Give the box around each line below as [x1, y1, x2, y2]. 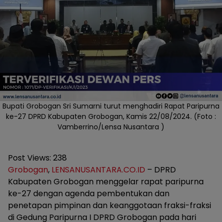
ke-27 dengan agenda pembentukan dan [8, 188, 169, 200]
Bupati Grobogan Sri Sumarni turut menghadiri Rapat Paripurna [2, 101, 220, 111]
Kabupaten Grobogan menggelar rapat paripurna [8, 176, 204, 188]
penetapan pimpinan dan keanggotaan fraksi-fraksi [8, 200, 211, 212]
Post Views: [8, 152, 51, 164]
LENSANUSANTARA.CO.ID [52, 164, 145, 176]
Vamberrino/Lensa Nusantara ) [57, 122, 165, 132]
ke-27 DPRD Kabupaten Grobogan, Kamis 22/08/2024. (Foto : [6, 111, 216, 122]
